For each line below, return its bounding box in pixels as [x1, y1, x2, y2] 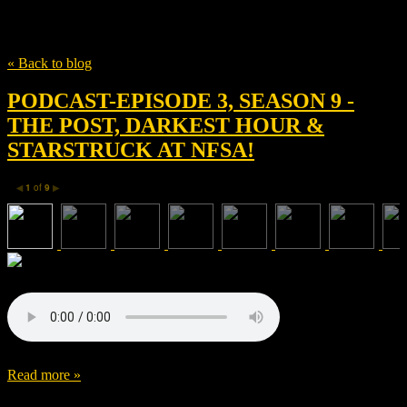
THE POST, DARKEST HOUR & [7, 114, 324, 138]
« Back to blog [7, 55, 92, 71]
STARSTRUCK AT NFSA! [7, 138, 254, 163]
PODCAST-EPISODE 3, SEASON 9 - [7, 89, 354, 114]
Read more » [7, 367, 81, 383]
